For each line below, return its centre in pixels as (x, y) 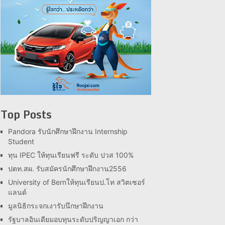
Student (21, 141)
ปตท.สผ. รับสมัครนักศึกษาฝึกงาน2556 (67, 168)
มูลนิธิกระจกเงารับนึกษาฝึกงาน (56, 206)
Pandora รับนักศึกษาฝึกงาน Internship (68, 131)
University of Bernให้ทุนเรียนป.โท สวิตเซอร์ (77, 182)
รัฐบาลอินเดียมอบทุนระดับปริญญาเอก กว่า (73, 219)
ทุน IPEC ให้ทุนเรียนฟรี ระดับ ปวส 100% (71, 155)
